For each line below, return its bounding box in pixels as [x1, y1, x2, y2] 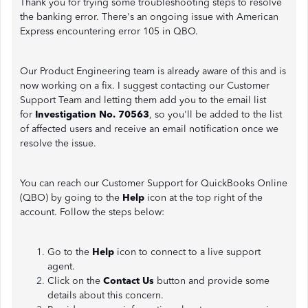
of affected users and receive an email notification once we [20, 123, 278, 135]
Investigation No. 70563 [35, 109, 149, 120]
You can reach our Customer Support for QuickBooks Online [20, 177, 287, 189]
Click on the [47, 275, 103, 287]
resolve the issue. [20, 137, 96, 149]
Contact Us [103, 275, 154, 287]
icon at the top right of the [147, 192, 263, 203]
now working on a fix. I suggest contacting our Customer [20, 80, 269, 91]
